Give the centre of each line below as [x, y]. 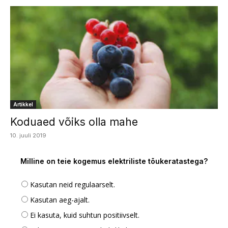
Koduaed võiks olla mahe [74, 122]
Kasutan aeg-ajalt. [60, 199]
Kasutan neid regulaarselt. [73, 184]
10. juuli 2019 [28, 135]
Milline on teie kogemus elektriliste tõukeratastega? [114, 161]
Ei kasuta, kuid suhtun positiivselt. [85, 215]
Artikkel [23, 104]
